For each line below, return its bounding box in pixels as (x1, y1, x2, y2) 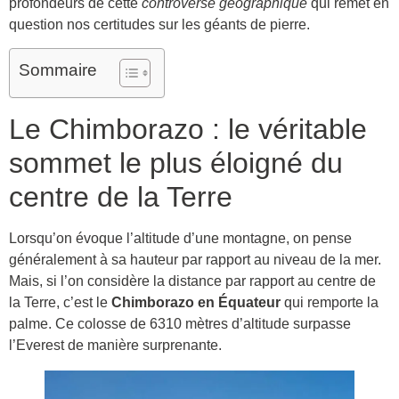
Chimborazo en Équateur (111, 295, 281, 311)
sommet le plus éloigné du (9, 147, 343, 180)
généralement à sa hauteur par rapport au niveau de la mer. (9, 252, 381, 268)
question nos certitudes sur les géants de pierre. (9, 16, 310, 32)
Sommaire (19, 61, 97, 80)
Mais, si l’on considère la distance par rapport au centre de (9, 273, 376, 289)
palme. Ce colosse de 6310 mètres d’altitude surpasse (9, 316, 351, 332)
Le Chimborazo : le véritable (9, 113, 367, 146)
